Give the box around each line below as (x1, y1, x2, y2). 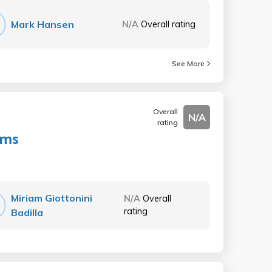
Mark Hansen (11, 18, 75, 30)
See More (172, 59, 205, 68)
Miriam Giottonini (11, 192, 93, 204)
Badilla (11, 206, 44, 219)
